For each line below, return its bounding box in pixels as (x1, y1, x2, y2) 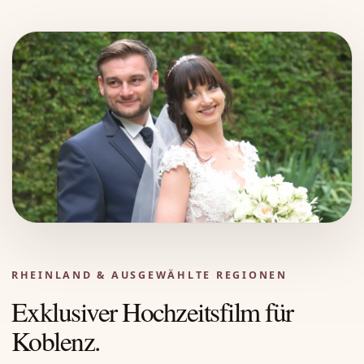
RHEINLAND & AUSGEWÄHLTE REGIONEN (11, 267, 288, 282)
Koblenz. (11, 322, 100, 358)
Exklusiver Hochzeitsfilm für (11, 292, 293, 329)
